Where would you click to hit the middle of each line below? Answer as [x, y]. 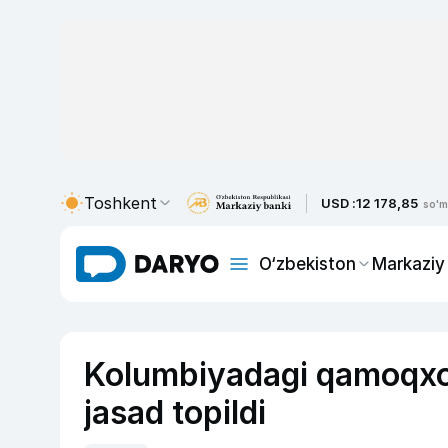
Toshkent [120, 203]
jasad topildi [175, 412]
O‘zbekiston [307, 263]
